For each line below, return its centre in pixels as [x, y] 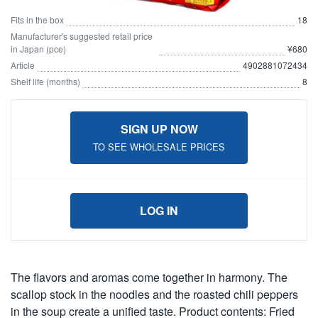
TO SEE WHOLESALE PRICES [159, 147]
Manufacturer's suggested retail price [82, 36]
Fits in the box [37, 20]
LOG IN [159, 211]
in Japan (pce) [38, 49]
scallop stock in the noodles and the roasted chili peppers [154, 295]
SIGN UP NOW [159, 129]
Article [23, 65]
